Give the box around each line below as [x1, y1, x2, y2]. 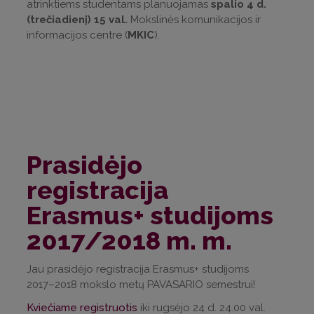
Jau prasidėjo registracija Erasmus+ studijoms [27, 263, 249, 276]
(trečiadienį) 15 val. [27, 13, 128, 26]
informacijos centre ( [27, 28, 128, 41]
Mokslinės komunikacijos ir [128, 13, 261, 26]
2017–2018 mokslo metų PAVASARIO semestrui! [27, 278, 255, 292]
